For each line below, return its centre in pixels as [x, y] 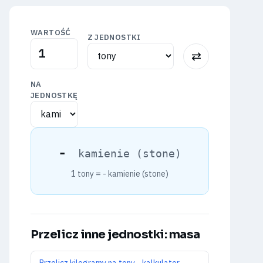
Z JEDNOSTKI [114, 37]
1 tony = [87, 173]
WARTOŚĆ [51, 33]
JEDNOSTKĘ [54, 95]
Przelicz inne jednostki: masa [115, 234]
